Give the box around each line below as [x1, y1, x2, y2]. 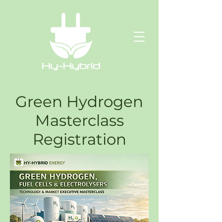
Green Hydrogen [15, 92, 143, 111]
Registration [32, 130, 126, 149]
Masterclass [35, 111, 124, 130]
